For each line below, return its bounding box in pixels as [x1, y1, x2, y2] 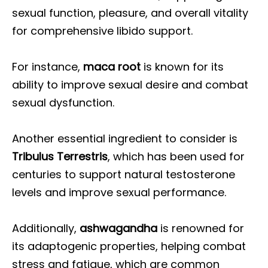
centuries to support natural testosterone [12, 167, 235, 182]
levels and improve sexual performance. [12, 185, 226, 200]
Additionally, [12, 221, 80, 236]
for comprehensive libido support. [12, 23, 193, 38]
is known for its [141, 59, 224, 74]
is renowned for [157, 221, 244, 236]
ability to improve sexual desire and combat [12, 77, 248, 92]
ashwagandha [80, 221, 157, 236]
